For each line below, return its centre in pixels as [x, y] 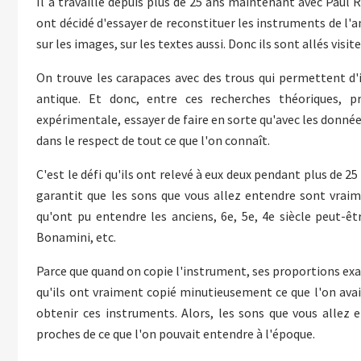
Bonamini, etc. [77, 237]
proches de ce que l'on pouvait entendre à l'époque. [176, 334]
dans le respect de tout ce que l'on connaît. [154, 141]
